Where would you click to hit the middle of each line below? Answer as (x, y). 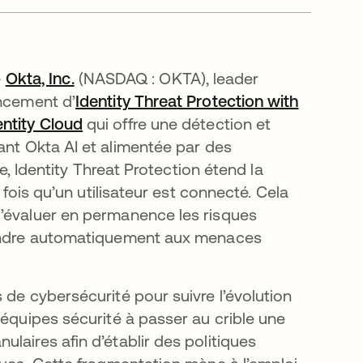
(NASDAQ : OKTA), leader (167, 78)
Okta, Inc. (40, 78)
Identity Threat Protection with (187, 101)
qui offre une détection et (177, 124)
